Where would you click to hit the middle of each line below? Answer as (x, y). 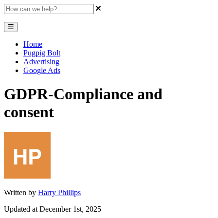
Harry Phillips (59, 192)
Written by (21, 192)
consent (29, 112)
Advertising (41, 62)
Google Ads (42, 70)
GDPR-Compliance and (83, 94)
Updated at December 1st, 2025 (53, 209)
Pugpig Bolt (42, 53)
